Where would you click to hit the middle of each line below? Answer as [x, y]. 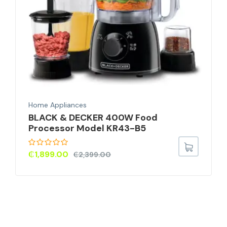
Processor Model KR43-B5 [87, 128]
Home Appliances [58, 105]
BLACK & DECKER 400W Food [93, 117]
